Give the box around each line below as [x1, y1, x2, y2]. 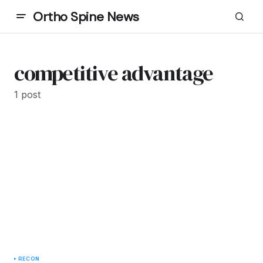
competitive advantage [14, 59, 213, 87]
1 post [14, 89, 41, 100]
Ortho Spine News [33, 8, 139, 25]
